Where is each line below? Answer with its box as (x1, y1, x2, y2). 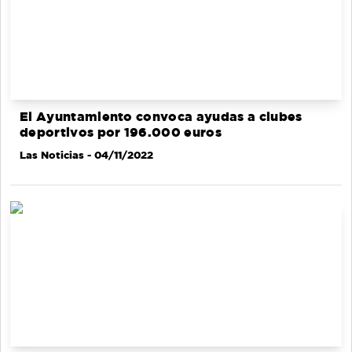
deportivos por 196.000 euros (20, 126, 222, 140)
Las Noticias (20, 149, 84, 161)
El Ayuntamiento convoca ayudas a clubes (20, 110, 302, 124)
